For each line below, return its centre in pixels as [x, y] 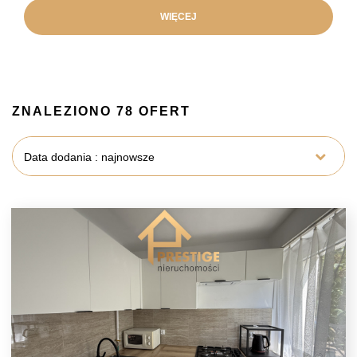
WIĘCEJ [178, 17]
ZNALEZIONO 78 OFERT [101, 111]
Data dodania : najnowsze [89, 157]
